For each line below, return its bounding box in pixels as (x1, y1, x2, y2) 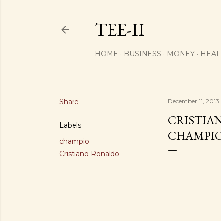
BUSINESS (124, 49, 161, 58)
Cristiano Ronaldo (59, 149, 119, 158)
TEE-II (95, 18, 145, 41)
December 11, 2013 (168, 97, 219, 105)
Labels (59, 121, 81, 130)
